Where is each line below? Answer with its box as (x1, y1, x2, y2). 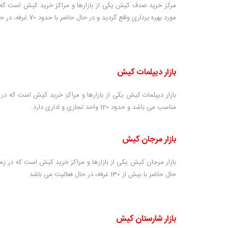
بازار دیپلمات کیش (117, 66, 176, 79)
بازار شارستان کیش (116, 212, 176, 226)
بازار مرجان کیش (122, 133, 176, 147)
